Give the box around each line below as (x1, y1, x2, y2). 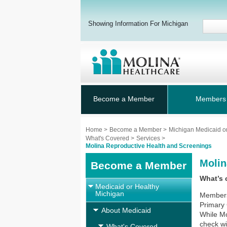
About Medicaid (101, 206, 151, 214)
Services (136, 135, 162, 142)
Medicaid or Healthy (95, 182, 159, 191)
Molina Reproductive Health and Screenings (86, 142, 212, 149)
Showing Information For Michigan (88, 20, 188, 27)
